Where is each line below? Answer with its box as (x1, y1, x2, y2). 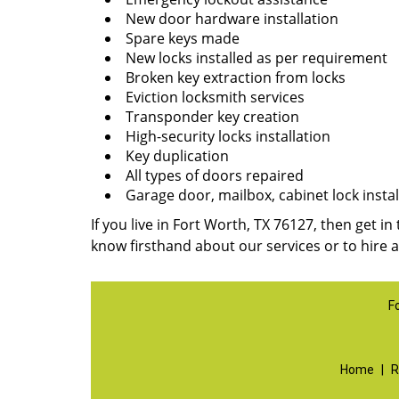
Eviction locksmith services (126, 87, 305, 107)
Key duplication (126, 146, 229, 166)
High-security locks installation (126, 126, 330, 146)
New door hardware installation (126, 9, 338, 28)
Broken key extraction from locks (126, 68, 346, 87)
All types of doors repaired (126, 166, 304, 185)
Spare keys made (126, 28, 240, 48)
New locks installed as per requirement (126, 48, 387, 68)
